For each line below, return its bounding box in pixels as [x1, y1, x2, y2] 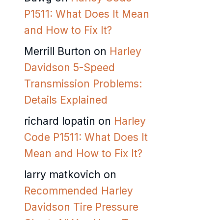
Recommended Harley [24, 184, 133, 197]
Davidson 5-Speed [24, 61, 115, 74]
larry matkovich [24, 168, 101, 181]
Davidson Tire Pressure [24, 200, 138, 213]
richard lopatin [24, 114, 95, 127]
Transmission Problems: [24, 77, 142, 90]
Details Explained [24, 93, 108, 106]
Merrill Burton [24, 45, 91, 57]
